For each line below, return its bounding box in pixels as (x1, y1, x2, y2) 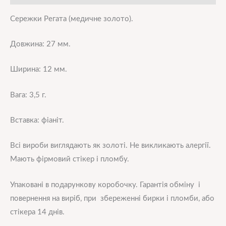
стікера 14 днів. (10, 208, 65, 216)
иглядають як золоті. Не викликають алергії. (54, 142, 211, 150)
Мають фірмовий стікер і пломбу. (10, 155, 129, 163)
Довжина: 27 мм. (10, 40, 71, 48)
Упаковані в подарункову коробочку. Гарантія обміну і (10, 181, 200, 189)
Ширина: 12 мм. (10, 66, 67, 74)
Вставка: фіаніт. (10, 117, 64, 125)
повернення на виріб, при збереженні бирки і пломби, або (10, 194, 214, 202)
